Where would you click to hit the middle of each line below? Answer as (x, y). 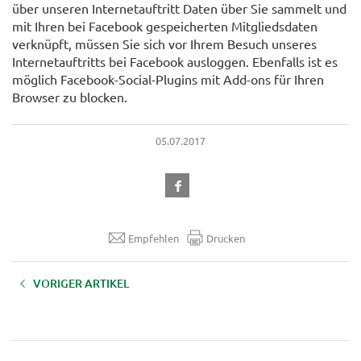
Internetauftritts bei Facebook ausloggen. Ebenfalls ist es (175, 62)
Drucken (225, 238)
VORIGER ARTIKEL (81, 284)
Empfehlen (153, 238)
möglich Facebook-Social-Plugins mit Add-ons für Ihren (168, 79)
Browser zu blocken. (70, 97)
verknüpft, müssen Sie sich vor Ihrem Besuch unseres (164, 44)
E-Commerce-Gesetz (64, 316)
